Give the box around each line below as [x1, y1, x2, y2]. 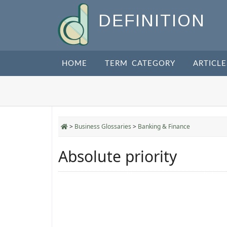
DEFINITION [98, 11, 205, 30]
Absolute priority [58, 146, 177, 167]
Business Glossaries [74, 122, 131, 131]
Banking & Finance [138, 122, 190, 131]
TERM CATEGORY [105, 60, 175, 67]
